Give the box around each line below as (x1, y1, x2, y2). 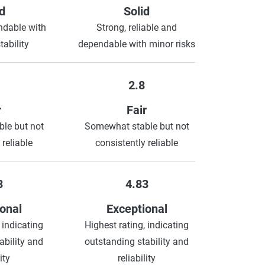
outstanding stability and (85, 235, 189, 247)
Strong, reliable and (96, 21, 177, 33)
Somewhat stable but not (84, 120, 189, 132)
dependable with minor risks (78, 38, 195, 50)
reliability (118, 252, 156, 264)
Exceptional (106, 201, 167, 216)
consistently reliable (95, 137, 178, 148)
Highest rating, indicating (85, 219, 189, 231)
